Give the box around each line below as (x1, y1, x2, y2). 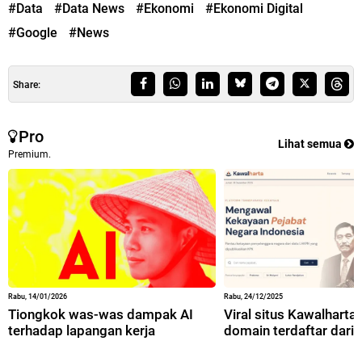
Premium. (8, 149, 51, 161)
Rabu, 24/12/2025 (223, 292, 283, 301)
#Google (8, 25, 57, 41)
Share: (13, 79, 40, 91)
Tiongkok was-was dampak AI (8, 305, 193, 322)
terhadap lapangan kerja (8, 322, 155, 339)
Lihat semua (278, 137, 344, 151)
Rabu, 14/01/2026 (8, 292, 67, 301)
